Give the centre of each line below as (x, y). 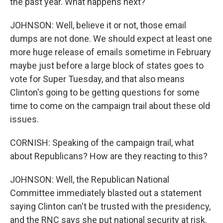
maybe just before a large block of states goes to (107, 65)
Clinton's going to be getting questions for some (105, 92)
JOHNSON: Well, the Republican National (90, 179)
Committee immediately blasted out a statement (106, 193)
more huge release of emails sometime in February (111, 52)
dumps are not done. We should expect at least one (111, 39)
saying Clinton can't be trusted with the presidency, (110, 206)
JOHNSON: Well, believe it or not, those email (98, 25)
